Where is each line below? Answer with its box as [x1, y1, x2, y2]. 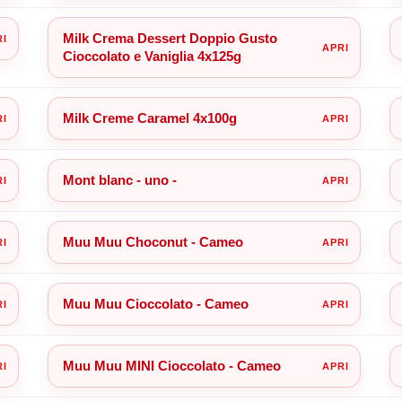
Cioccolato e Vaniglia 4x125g [62, 48, 241, 64]
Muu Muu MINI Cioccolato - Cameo [62, 357, 281, 373]
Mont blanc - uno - [62, 171, 177, 188]
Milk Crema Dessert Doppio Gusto [62, 30, 277, 46]
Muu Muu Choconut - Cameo [62, 233, 243, 249]
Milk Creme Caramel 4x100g [62, 109, 237, 126]
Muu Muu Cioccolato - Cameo [62, 295, 249, 311]
